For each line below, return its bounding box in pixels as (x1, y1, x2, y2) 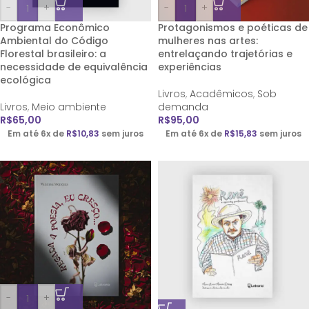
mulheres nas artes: (158, 34, 258, 48)
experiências (158, 60, 221, 74)
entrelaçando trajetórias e (158, 47, 292, 61)
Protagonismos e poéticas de (158, 21, 308, 34)
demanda (158, 100, 208, 114)
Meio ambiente (32, 100, 106, 114)
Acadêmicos (190, 87, 253, 101)
